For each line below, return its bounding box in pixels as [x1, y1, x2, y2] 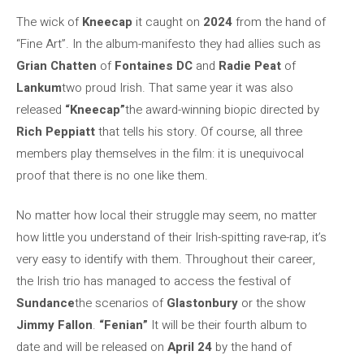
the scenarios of [75, 294, 167, 312]
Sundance [16, 294, 75, 312]
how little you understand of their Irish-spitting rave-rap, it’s [16, 228, 327, 246]
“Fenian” [99, 316, 148, 334]
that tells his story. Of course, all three [95, 122, 302, 141]
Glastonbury [167, 294, 238, 312]
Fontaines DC [115, 56, 193, 75]
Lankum [16, 78, 62, 97]
